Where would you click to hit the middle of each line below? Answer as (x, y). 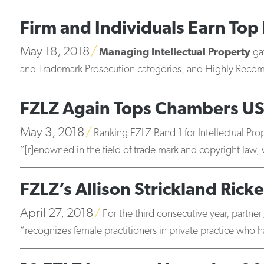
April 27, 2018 (56, 214)
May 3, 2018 (52, 133)
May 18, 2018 (55, 52)
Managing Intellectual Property (174, 53)
